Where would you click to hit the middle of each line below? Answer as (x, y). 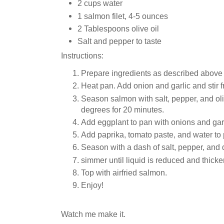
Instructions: (82, 55)
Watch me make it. (93, 214)
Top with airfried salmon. (124, 173)
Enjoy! (92, 185)
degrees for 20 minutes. (122, 109)
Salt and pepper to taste (119, 41)
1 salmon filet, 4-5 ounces (123, 16)
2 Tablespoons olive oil (118, 28)
